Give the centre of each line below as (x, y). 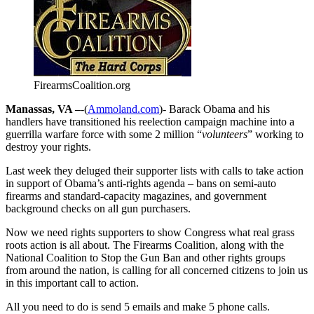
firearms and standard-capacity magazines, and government (136, 196)
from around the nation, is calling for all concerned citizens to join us (157, 270)
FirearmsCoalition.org (82, 85)
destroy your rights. (48, 146)
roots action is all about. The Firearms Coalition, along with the (145, 245)
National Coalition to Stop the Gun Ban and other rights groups (145, 257)
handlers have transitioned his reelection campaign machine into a (150, 121)
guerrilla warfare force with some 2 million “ (104, 134)
